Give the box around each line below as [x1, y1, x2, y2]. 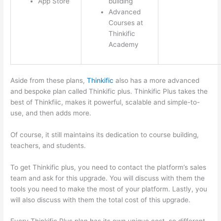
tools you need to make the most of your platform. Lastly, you [10, 184, 208, 193]
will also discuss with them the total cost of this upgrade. [10, 195, 191, 204]
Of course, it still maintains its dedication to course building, [10, 130, 199, 139]
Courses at [108, 18, 143, 27]
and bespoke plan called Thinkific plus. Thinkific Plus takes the [10, 87, 208, 95]
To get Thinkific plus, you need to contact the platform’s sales [10, 163, 207, 171]
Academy [108, 40, 139, 48]
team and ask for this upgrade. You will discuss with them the [10, 174, 205, 182]
